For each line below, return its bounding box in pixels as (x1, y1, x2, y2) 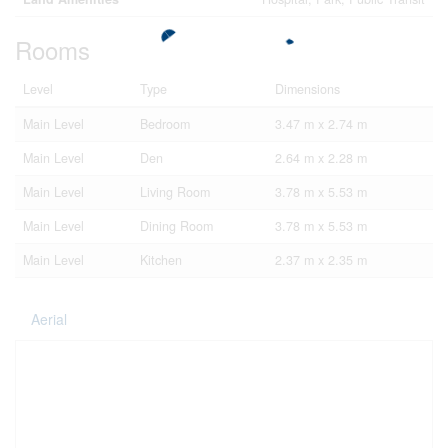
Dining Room (140, 217, 213, 235)
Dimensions (275, 80, 340, 98)
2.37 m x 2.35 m (275, 251, 367, 269)
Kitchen (140, 251, 182, 269)
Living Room (140, 183, 210, 201)
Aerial (31, 309, 67, 329)
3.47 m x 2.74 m (275, 115, 367, 133)
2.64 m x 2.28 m (275, 149, 367, 167)
